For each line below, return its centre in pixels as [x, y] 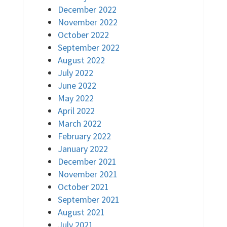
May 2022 [76, 98]
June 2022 [77, 85]
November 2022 [88, 22]
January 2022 [83, 148]
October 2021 [83, 186]
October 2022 [83, 34]
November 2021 [88, 174]
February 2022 [84, 136]
